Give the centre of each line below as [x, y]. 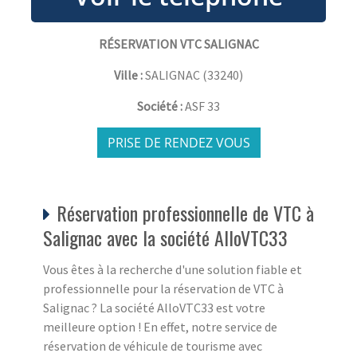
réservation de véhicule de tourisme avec [153, 345]
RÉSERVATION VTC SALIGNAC [178, 43]
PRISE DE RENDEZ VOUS [178, 142]
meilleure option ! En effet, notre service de [160, 326]
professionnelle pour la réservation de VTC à [163, 288]
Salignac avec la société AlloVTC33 [165, 237]
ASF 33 [202, 106]
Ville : [128, 75]
